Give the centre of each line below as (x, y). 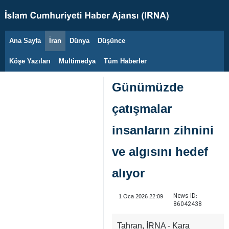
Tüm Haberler (125, 61)
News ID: (185, 196)
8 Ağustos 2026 (45, 46)
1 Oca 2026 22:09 (141, 196)
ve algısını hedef (160, 152)
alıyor (128, 173)
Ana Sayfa (25, 41)
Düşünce (111, 41)
